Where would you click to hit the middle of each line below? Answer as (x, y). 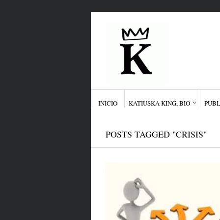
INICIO (108, 103)
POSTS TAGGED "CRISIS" (156, 134)
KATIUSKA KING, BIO (159, 103)
